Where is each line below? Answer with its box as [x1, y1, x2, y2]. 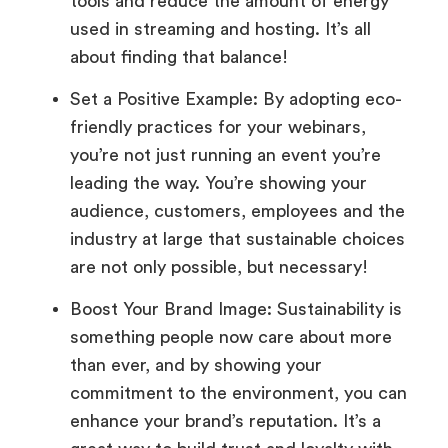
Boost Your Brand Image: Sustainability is [70, 300, 402, 319]
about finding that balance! [70, 48, 288, 67]
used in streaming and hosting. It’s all [70, 20, 371, 39]
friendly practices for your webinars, [70, 118, 366, 137]
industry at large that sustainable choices [70, 230, 405, 249]
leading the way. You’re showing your [70, 174, 367, 193]
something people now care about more [70, 328, 392, 347]
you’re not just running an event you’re [70, 146, 381, 165]
